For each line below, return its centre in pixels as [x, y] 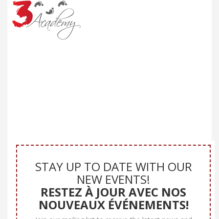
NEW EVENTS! [113, 179]
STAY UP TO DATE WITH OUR [113, 166]
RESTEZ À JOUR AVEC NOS [113, 192]
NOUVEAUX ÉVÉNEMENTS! [113, 204]
